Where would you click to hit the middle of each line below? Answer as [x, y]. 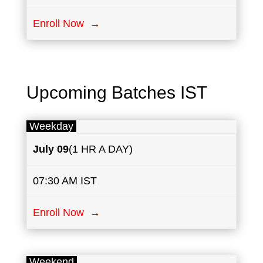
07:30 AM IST [65, 181]
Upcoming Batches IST [117, 93]
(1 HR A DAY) [101, 149]
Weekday [51, 127]
